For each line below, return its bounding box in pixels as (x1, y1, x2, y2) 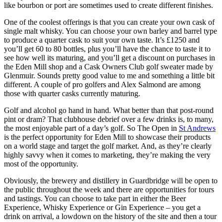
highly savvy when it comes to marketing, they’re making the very (4, 151, 211, 160)
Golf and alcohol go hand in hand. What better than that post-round (4, 106, 214, 115)
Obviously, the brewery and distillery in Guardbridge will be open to (4, 176, 218, 185)
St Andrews (179, 124, 216, 133)
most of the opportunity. (4, 160, 78, 168)
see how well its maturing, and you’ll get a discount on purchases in (4, 54, 215, 62)
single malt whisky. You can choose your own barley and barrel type (4, 27, 217, 36)
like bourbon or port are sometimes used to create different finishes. (4, 1, 213, 10)
